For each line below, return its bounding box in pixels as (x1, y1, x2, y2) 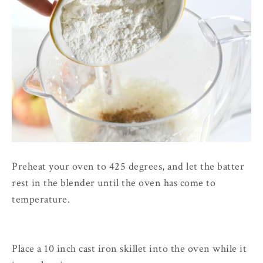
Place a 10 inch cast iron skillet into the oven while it (12, 242, 247, 256)
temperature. (12, 193, 73, 207)
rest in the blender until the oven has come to (12, 176, 215, 190)
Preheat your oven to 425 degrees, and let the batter (12, 160, 244, 174)
